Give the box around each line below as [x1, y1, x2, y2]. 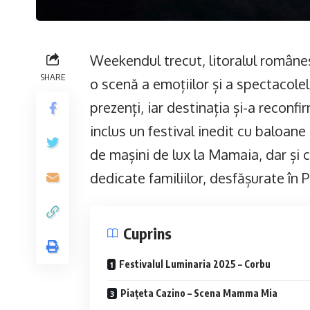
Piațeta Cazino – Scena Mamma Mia [120, 287, 277, 300]
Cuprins [123, 224, 172, 244]
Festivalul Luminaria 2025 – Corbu [119, 258, 271, 271]
